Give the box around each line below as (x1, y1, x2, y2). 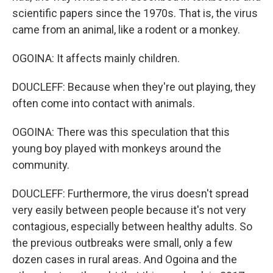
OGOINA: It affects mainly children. (12, 52, 180, 65)
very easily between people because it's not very (12, 204, 246, 216)
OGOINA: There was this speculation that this (12, 126, 230, 138)
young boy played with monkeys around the (12, 142, 221, 155)
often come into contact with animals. (12, 97, 195, 110)
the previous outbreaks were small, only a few (12, 236, 233, 249)
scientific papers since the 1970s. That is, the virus (12, 7, 258, 19)
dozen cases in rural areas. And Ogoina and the (12, 253, 237, 266)
